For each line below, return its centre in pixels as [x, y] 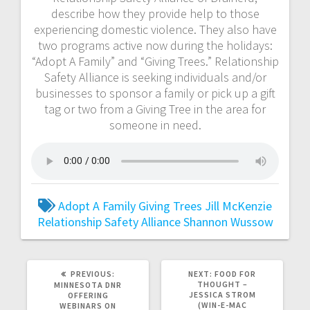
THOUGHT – [222, 284]
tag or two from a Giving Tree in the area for [155, 109]
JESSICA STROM [222, 294]
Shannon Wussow [228, 221]
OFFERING [88, 295]
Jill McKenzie [238, 206]
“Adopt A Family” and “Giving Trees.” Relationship [155, 61]
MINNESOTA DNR [88, 284]
